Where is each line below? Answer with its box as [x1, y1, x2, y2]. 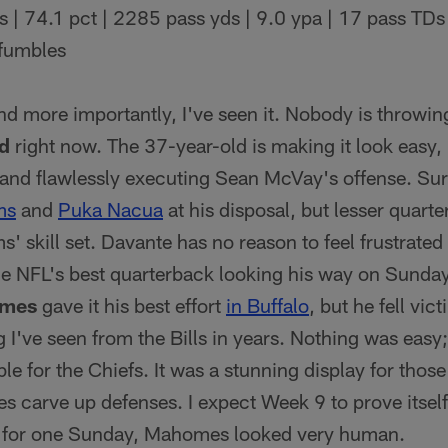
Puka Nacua [58, 197, 163, 221]
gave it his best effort [37, 293, 226, 317]
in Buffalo [226, 293, 309, 317]
